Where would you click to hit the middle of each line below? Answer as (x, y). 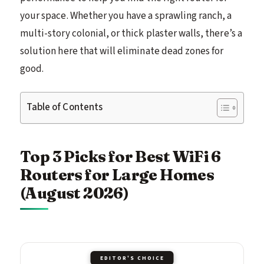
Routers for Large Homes (117, 174)
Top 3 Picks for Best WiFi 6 (121, 156)
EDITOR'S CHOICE (132, 258)
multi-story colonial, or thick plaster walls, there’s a (131, 33)
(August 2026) (75, 193)
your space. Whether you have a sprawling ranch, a (126, 16)
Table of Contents (65, 107)
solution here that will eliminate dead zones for (122, 51)
